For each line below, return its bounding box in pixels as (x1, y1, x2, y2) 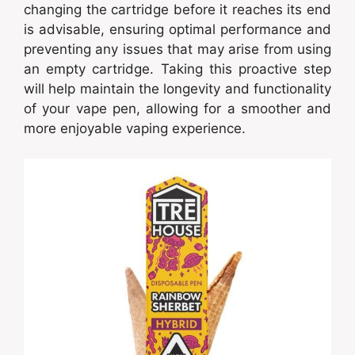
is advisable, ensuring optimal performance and (24, 21, 331, 37)
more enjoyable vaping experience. (24, 120, 246, 136)
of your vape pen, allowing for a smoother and (24, 100, 331, 116)
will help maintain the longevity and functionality (24, 80, 331, 97)
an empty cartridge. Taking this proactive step (24, 60, 331, 77)
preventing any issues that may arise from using (24, 40, 331, 57)
